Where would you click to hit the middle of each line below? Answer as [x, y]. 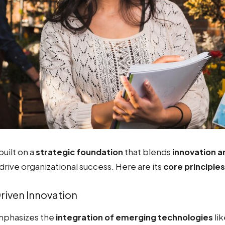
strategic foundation [79, 152]
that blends [148, 152]
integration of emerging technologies [134, 217]
